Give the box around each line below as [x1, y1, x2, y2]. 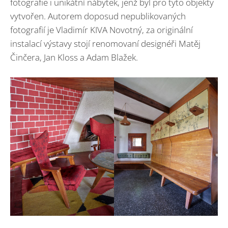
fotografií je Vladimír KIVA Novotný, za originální [10, 24, 193, 36]
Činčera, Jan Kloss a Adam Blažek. [10, 51, 138, 64]
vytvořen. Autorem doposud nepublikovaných [10, 10, 186, 22]
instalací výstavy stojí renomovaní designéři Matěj [10, 38, 201, 50]
